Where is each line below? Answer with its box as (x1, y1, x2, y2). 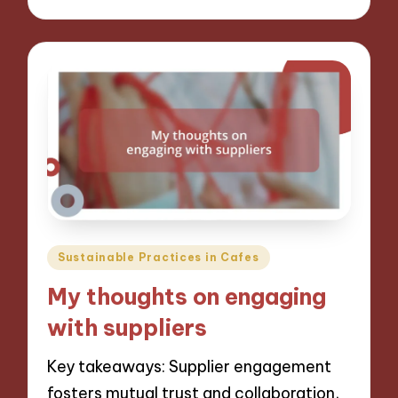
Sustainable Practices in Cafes (58, 250, 259, 264)
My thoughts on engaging (47, 283, 327, 312)
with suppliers (47, 314, 208, 343)
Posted (45, 244, 99, 264)
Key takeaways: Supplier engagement (47, 355, 332, 377)
